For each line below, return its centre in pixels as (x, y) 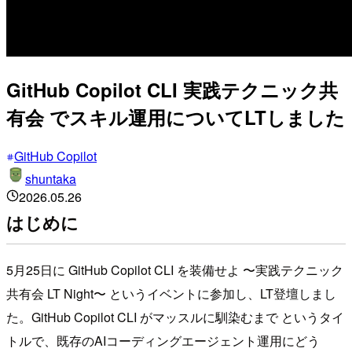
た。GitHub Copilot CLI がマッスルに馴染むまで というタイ (175, 317)
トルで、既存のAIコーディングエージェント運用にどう (163, 340)
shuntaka (51, 178)
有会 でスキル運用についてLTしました (176, 117)
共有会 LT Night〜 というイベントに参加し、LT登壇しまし (171, 293)
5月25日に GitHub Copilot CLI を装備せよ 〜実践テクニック (175, 269)
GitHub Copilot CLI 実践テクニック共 (172, 89)
